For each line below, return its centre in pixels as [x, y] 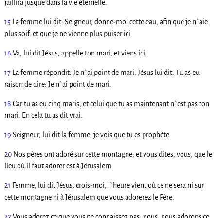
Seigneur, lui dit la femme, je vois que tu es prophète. [92, 135]
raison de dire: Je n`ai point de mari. [58, 84]
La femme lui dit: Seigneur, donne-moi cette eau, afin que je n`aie [110, 22]
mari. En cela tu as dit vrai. [43, 116]
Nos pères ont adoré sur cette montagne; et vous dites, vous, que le [112, 154]
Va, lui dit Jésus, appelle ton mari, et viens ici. [80, 53]
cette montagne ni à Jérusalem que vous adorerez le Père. [89, 197]
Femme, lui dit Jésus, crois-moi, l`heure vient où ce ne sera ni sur [108, 186]
